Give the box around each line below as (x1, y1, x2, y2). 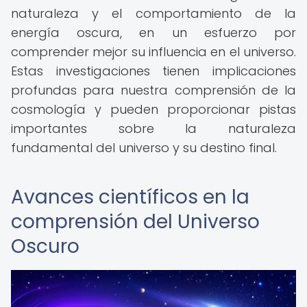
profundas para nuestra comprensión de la (11, 82, 296, 99)
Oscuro (11, 233, 79, 260)
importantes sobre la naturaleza (11, 120, 296, 137)
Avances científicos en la (11, 184, 249, 210)
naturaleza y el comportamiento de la (11, 5, 296, 22)
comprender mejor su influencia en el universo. (11, 43, 296, 60)
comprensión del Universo (11, 208, 260, 235)
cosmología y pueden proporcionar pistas (11, 101, 296, 118)
